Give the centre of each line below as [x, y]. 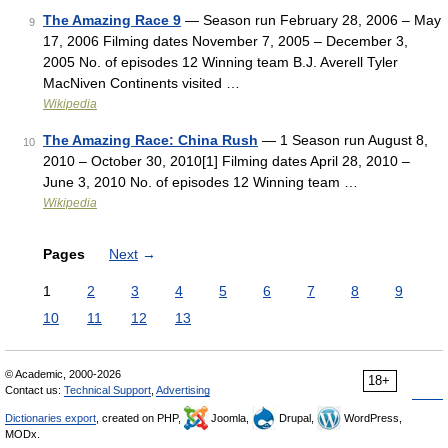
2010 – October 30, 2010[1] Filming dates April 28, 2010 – [226, 161]
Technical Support [107, 390]
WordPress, [371, 418]
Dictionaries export [50, 418]
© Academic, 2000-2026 [63, 374]
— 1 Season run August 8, [343, 140]
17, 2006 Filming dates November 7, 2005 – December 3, [225, 41]
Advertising [183, 390]
